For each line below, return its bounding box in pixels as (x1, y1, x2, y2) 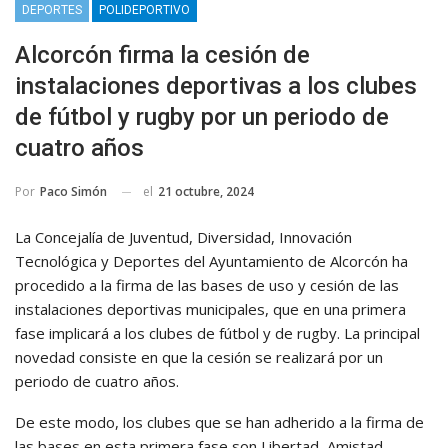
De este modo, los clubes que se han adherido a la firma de (15, 412, 424, 433)
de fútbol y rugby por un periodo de (15, 102, 389, 131)
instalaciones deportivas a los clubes (15, 71, 417, 100)
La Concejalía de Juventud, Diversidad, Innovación (15, 227, 352, 248)
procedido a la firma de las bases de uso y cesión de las (15, 275, 399, 296)
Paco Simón (40, 183, 107, 201)
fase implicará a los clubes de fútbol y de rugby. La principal (15, 323, 420, 344)
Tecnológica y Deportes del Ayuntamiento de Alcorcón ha (15, 251, 408, 272)
